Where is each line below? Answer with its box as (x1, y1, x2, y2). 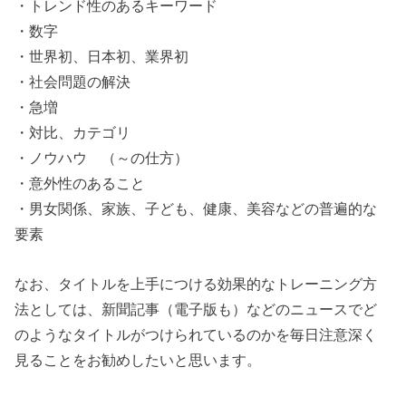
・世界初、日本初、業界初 (14, 48, 189, 65)
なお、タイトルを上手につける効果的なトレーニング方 (14, 275, 378, 292)
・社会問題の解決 (14, 73, 131, 91)
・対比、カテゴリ (14, 124, 131, 141)
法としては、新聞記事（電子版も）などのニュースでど (14, 300, 378, 317)
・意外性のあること (14, 175, 146, 192)
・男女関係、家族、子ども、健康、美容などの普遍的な (14, 200, 378, 217)
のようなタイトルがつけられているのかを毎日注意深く (14, 325, 378, 343)
